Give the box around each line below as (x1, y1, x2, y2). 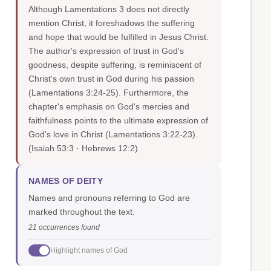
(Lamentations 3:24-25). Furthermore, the (28, 88, 189, 98)
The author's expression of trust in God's (28, 46, 184, 56)
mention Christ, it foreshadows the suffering (28, 18, 195, 28)
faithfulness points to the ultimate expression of (28, 116, 208, 126)
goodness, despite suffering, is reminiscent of (28, 60, 201, 70)
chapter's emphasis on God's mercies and (28, 102, 189, 112)
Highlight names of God (50, 246, 128, 255)
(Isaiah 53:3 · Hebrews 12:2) (28, 143, 138, 154)
